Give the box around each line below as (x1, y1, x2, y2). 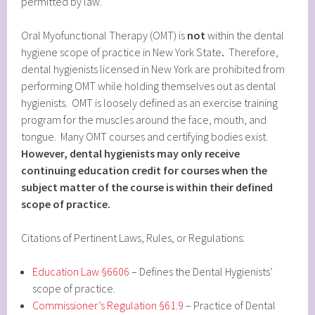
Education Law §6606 (32, 264, 130, 278)
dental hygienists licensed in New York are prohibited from (21, 61, 285, 76)
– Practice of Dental (184, 297, 276, 312)
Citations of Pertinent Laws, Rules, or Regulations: (21, 230, 245, 245)
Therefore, (224, 44, 279, 59)
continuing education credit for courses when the (21, 162, 268, 177)
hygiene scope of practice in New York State (21, 44, 222, 59)
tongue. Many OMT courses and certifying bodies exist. (21, 129, 271, 143)
